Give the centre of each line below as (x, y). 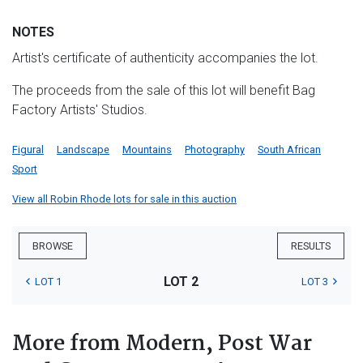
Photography (215, 150)
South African (289, 150)
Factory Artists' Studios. (80, 110)
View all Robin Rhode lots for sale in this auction (124, 199)
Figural (28, 150)
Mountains (147, 150)
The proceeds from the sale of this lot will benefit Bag (164, 91)
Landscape (83, 150)
